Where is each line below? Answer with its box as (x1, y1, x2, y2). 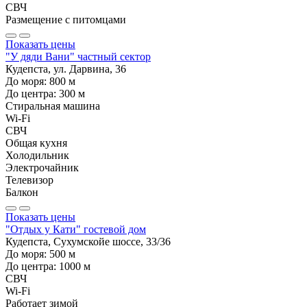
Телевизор (5, 173, 53, 186)
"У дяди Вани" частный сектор (5, 50, 151, 62)
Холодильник (5, 149, 69, 161)
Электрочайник (5, 161, 79, 173)
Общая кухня (5, 136, 67, 149)
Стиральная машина (5, 99, 100, 112)
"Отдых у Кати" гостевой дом (5, 223, 146, 235)
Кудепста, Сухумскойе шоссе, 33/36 (5, 235, 171, 247)
